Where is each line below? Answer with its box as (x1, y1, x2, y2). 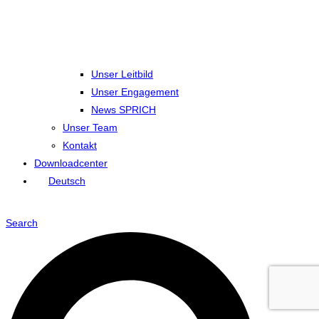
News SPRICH (91, 104, 156, 116)
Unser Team (63, 122, 117, 134)
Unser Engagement (91, 86, 179, 98)
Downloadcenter (34, 157, 108, 169)
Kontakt (63, 140, 97, 152)
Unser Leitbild (91, 68, 153, 80)
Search (6, 217, 38, 229)
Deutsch (48, 175, 85, 187)
